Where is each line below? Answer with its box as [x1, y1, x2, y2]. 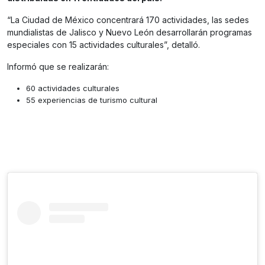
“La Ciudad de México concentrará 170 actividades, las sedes [7, 15, 249, 25]
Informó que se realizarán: [7, 62, 109, 72]
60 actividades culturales [26, 83, 119, 93]
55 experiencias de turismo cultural [26, 95, 157, 105]
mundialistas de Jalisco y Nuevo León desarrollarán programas [7, 27, 252, 38]
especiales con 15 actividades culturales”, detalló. [7, 40, 200, 50]
